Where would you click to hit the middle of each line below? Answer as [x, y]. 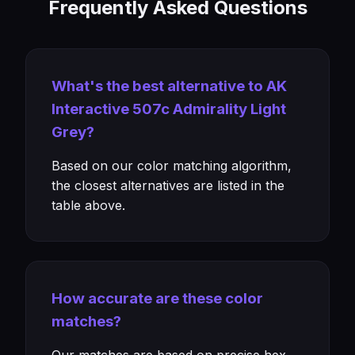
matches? [86, 321]
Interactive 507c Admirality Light [169, 109]
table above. [88, 205]
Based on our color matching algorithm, [172, 166]
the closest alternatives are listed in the [168, 185]
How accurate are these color [157, 298]
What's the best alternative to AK [169, 86]
